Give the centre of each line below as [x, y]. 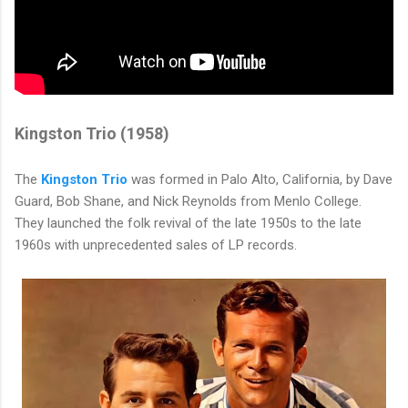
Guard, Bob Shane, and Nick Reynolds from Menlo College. [188, 201]
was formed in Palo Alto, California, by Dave [260, 179]
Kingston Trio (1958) [92, 133]
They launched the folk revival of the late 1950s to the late [188, 223]
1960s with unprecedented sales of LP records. [158, 245]
